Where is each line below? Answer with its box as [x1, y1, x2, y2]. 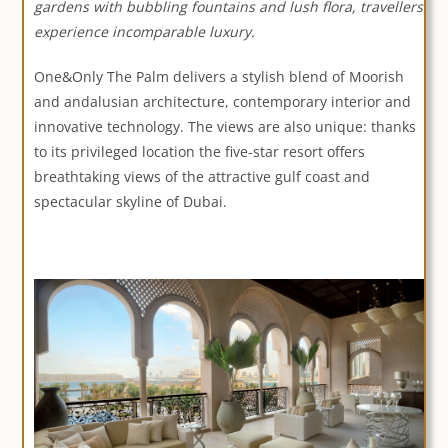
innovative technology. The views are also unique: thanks [34, 117, 417, 137]
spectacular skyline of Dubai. [34, 192, 228, 212]
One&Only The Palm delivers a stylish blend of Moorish [34, 67, 405, 87]
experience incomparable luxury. [34, 22, 256, 42]
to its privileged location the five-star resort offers [34, 142, 366, 162]
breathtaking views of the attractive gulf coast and [34, 167, 371, 187]
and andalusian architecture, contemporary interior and [34, 92, 412, 112]
